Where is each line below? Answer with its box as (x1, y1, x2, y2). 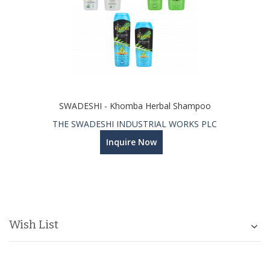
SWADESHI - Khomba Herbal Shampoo (58, 99, 211, 111)
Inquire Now (105, 136, 157, 148)
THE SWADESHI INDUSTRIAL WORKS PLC (52, 118, 218, 130)
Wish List (9, 217, 58, 231)
